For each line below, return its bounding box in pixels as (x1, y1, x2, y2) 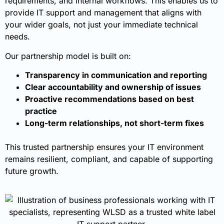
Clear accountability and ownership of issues (25, 82, 201, 92)
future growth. (5, 166, 58, 176)
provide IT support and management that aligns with (5, 7, 201, 18)
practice (25, 106, 57, 116)
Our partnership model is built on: (5, 50, 131, 61)
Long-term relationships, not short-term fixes (25, 118, 204, 128)
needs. (5, 31, 30, 42)
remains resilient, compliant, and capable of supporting (5, 154, 213, 164)
